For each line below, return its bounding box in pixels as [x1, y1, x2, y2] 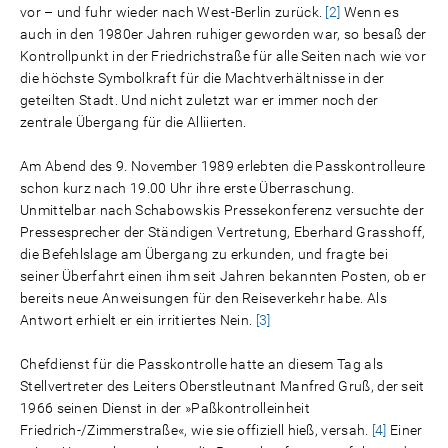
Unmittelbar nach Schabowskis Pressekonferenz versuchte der [20, 202, 424, 218]
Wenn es [340, 4, 399, 20]
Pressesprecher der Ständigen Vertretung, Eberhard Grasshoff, [20, 224, 426, 240]
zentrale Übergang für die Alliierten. [20, 114, 247, 130]
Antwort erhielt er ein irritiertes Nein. [20, 312, 256, 328]
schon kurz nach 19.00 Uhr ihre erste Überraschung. [20, 180, 355, 196]
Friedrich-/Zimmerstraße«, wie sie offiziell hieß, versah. [20, 422, 372, 438]
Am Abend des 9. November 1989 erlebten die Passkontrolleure [20, 158, 426, 174]
